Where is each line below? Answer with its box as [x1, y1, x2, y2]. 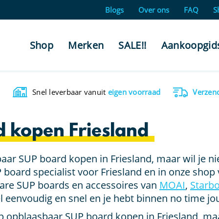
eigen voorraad [108, 87, 160, 97]
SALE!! [118, 38, 147, 52]
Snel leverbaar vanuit [30, 87, 108, 97]
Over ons [138, 5, 169, 15]
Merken [68, 38, 104, 52]
